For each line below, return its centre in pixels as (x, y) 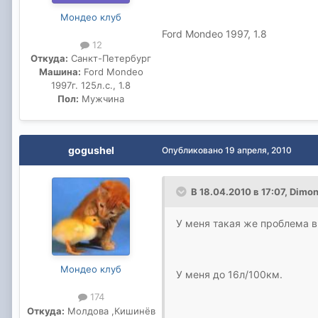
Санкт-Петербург (110, 59)
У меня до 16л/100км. (229, 275)
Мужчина (102, 99)
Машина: (60, 72)
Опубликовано (193, 150)
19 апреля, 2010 (258, 150)
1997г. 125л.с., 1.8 (91, 86)
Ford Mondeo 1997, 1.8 (214, 34)
